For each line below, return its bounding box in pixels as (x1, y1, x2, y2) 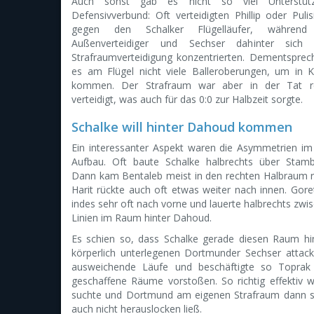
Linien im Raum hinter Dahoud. (71, 211, 212, 224)
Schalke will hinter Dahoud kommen (71, 118, 292, 135)
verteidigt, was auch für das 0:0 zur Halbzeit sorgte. (71, 93, 303, 106)
